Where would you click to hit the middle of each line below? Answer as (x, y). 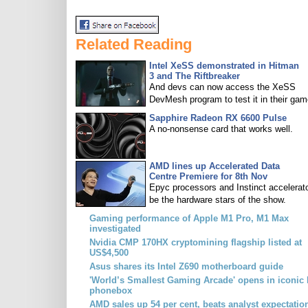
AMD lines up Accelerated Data (214, 166)
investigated (115, 229)
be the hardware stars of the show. (218, 200)
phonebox (111, 290)
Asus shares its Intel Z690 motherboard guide (186, 266)
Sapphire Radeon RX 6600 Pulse (218, 118)
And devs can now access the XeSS (222, 87)
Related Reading (134, 44)
